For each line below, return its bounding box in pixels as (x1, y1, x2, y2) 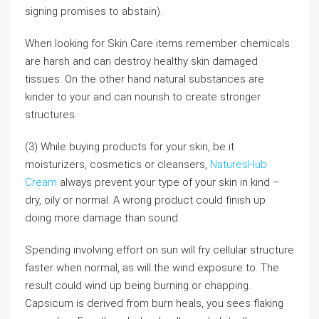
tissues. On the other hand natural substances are (25, 73, 264, 85)
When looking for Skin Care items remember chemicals (25, 37, 290, 50)
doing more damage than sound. (25, 211, 180, 224)
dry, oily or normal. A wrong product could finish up (25, 194, 266, 206)
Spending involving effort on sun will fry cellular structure (25, 244, 294, 256)
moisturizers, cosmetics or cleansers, (25, 158, 210, 171)
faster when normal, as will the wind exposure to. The (25, 261, 279, 274)
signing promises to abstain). (25, 5, 162, 18)
